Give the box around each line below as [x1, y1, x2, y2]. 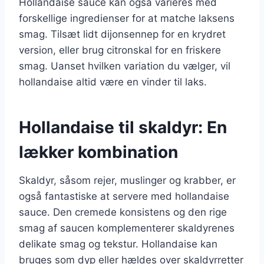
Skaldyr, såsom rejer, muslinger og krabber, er [19, 174, 236, 186]
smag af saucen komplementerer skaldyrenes [19, 222, 235, 234]
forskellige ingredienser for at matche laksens [19, 12, 235, 24]
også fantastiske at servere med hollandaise [19, 190, 229, 202]
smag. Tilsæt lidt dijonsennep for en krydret [19, 28, 226, 40]
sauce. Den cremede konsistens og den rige [19, 206, 227, 218]
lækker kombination [19, 141, 178, 162]
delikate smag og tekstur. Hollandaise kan [19, 237, 217, 250]
